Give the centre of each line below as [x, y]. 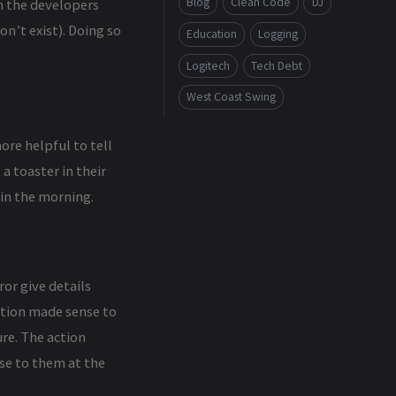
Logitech [208, 65]
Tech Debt [276, 65]
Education [212, 34]
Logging [278, 34]
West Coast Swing [231, 97]
